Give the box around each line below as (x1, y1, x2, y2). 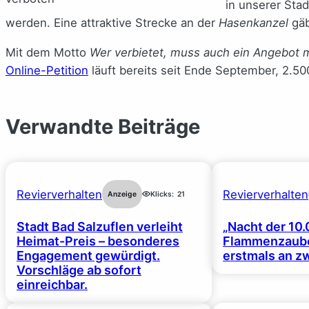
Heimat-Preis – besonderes (17, 234, 179, 249)
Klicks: (150, 189, 174, 199)
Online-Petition (6, 63, 88, 77)
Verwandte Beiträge (6, 114, 200, 139)
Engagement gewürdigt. (17, 248, 160, 263)
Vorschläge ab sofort (17, 263, 141, 278)
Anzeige (108, 189, 137, 199)
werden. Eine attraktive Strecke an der (6, 15, 219, 30)
